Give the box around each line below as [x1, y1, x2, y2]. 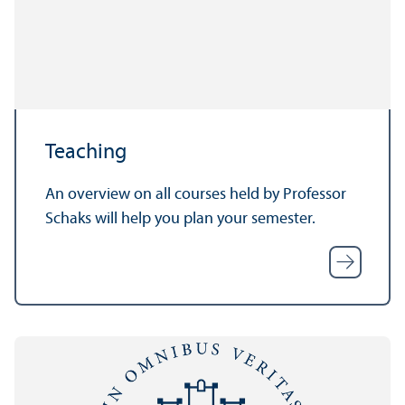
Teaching [45, 142, 127, 165]
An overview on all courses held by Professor [45, 186, 346, 204]
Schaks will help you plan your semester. [45, 211, 319, 229]
